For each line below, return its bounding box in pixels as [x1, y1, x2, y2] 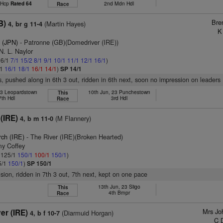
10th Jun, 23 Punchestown [88, 88, 150, 96]
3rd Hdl [111, 94, 127, 102]
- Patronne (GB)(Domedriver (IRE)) [18, 37, 119, 47]
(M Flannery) [53, 113, 92, 123]
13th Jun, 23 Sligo [98, 183, 140, 190]
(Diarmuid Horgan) [60, 208, 114, 218]
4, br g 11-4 [8, 19, 43, 28]
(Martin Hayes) [42, 19, 86, 28]
